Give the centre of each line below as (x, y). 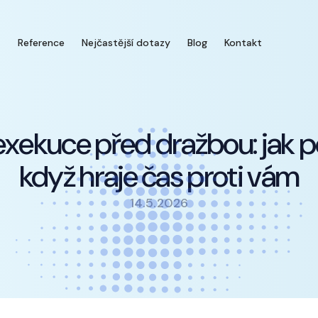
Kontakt (243, 43)
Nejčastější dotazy (126, 43)
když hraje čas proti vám (159, 176)
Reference (41, 43)
